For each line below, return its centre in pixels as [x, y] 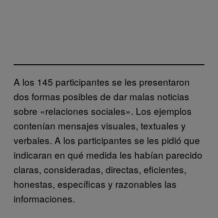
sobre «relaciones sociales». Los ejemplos [103, 110]
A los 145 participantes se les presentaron [102, 81]
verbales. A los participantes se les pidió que [107, 140]
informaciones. [44, 198]
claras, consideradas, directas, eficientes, [100, 169]
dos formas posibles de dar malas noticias [101, 96]
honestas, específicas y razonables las [95, 183]
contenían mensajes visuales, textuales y [100, 125]
